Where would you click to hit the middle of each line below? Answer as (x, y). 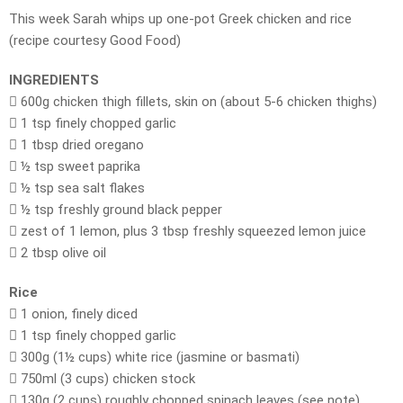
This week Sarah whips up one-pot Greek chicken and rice (180, 19)
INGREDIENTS (54, 81)
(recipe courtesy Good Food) (95, 41)
